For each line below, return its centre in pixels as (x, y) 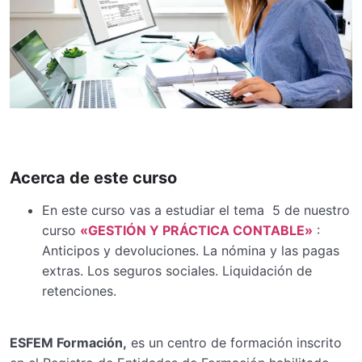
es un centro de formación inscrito (234, 343)
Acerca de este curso (93, 177)
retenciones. (79, 290)
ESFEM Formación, (68, 343)
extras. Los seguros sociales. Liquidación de (177, 270)
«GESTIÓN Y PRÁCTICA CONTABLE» (196, 230)
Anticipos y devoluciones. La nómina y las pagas (191, 250)
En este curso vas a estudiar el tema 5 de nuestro (196, 210)
